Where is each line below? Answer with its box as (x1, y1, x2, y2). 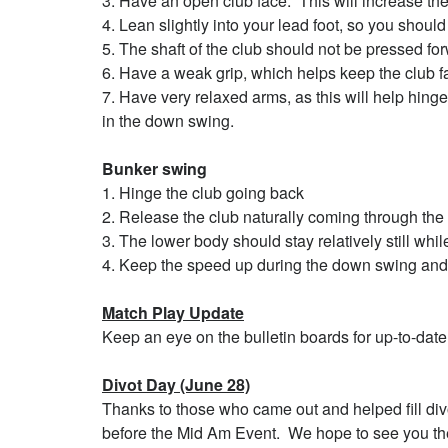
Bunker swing (102, 157, 207, 180)
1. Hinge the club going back (102, 181, 304, 204)
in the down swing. (102, 109, 234, 132)
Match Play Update (102, 301, 244, 324)
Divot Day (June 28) (102, 373, 250, 396)
